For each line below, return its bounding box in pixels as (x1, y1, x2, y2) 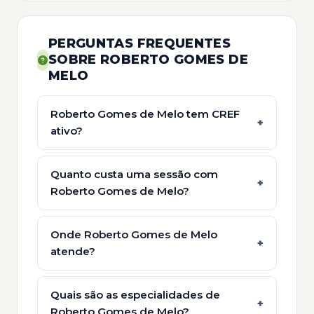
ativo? (50, 124, 83, 137)
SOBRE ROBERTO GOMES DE (48, 52, 248, 67)
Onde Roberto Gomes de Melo (50, 228, 217, 241)
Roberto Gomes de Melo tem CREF (50, 107, 240, 121)
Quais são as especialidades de (50, 288, 220, 301)
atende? (50, 245, 95, 258)
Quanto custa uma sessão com (50, 168, 218, 181)
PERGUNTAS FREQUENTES (48, 36, 231, 51)
